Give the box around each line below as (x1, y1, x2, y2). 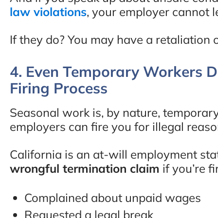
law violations (10, 4, 87, 19)
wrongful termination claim (10, 161, 160, 176)
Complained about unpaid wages (24, 190, 201, 205)
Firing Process (10, 78, 108, 97)
